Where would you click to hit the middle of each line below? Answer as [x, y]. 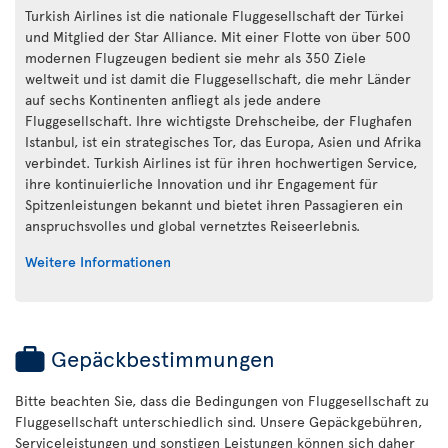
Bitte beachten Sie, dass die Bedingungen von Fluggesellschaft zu [222, 400]
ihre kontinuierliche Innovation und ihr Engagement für [201, 183]
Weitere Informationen [98, 261]
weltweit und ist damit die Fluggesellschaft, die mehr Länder [218, 78]
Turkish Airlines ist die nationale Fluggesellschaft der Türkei [214, 15]
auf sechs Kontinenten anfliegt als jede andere [173, 99]
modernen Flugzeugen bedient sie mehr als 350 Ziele [195, 57]
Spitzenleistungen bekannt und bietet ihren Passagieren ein [214, 204]
